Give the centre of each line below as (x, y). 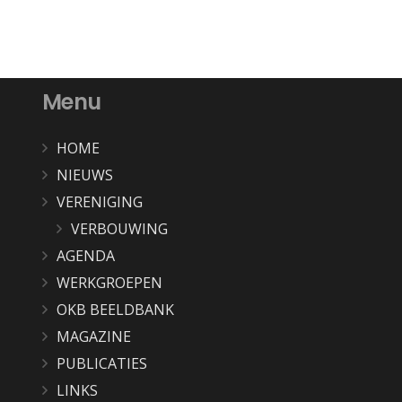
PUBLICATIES (101, 364)
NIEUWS (84, 175)
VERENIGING (99, 202)
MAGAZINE (93, 337)
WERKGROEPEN (109, 283)
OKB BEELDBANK (115, 310)
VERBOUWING (119, 229)
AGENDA (85, 256)
